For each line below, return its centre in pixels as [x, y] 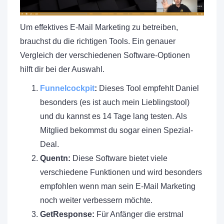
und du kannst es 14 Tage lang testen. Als [113, 116]
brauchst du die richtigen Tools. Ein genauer [98, 41]
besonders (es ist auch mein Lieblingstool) [115, 102]
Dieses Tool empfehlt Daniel [148, 88]
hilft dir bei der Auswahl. [62, 69]
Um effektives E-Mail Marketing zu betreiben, [99, 27]
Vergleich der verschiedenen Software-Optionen [105, 55]
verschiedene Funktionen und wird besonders [121, 172]
